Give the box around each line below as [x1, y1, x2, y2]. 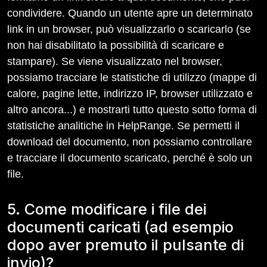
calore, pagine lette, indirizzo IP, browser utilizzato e [7, 88, 253, 100]
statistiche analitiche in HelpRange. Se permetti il [7, 120, 240, 132]
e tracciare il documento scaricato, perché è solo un [7, 152, 252, 164]
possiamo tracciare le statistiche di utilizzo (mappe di [7, 72, 257, 83]
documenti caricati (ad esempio [7, 218, 234, 236]
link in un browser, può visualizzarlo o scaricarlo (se [7, 23, 251, 35]
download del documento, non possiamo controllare [7, 136, 252, 148]
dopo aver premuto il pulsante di [7, 236, 244, 254]
